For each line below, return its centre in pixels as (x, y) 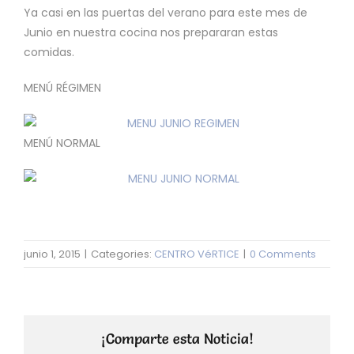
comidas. (49, 53)
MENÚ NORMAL (62, 143)
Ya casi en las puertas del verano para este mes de (166, 13)
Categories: (122, 254)
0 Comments (283, 254)
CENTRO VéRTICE (197, 254)
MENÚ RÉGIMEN (62, 88)
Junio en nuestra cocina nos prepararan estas (151, 33)
